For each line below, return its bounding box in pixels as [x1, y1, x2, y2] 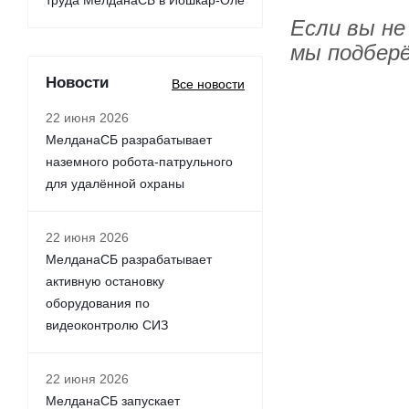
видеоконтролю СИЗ [46, 318, 168, 332]
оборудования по [46, 296, 150, 310]
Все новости [172, 77, 245, 91]
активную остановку [46, 274, 164, 288]
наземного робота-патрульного [46, 154, 233, 169]
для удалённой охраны [46, 176, 184, 191]
